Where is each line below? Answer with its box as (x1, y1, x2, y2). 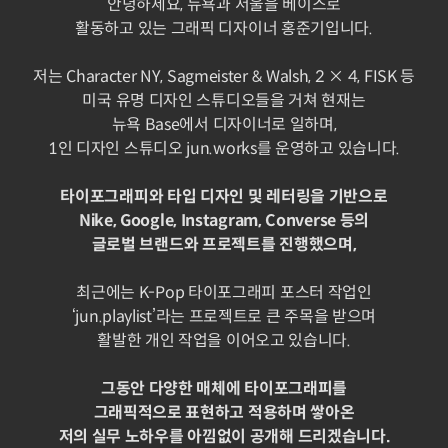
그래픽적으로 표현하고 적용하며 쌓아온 (93, 402, 355, 424)
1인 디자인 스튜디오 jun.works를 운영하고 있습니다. (47, 138, 401, 160)
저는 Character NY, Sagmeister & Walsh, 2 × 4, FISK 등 (33, 66, 415, 88)
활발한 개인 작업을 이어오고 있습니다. (97, 330, 351, 352)
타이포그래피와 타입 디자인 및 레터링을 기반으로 (60, 186, 388, 208)
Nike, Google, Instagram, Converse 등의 (78, 210, 370, 232)
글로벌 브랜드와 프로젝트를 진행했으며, (91, 234, 357, 256)
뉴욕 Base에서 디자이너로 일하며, (111, 114, 337, 136)
